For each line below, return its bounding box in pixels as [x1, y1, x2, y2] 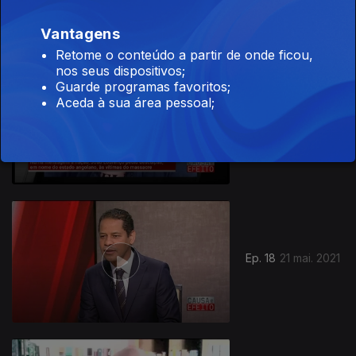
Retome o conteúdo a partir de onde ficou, [56, 46, 313, 63]
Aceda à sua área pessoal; [56, 94, 215, 110]
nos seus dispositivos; [56, 62, 185, 79]
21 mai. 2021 [280, 251, 341, 265]
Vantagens [41, 24, 120, 42]
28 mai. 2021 [280, 113, 344, 127]
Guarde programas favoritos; [56, 78, 230, 95]
